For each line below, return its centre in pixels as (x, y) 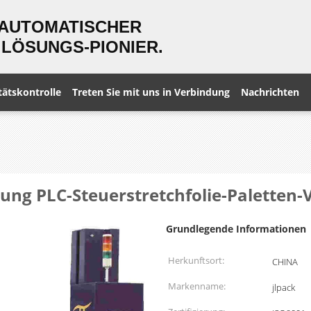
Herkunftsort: (196, 260)
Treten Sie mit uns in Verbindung (151, 92)
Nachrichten (270, 92)
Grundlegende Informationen (236, 229)
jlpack (284, 287)
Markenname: (197, 286)
